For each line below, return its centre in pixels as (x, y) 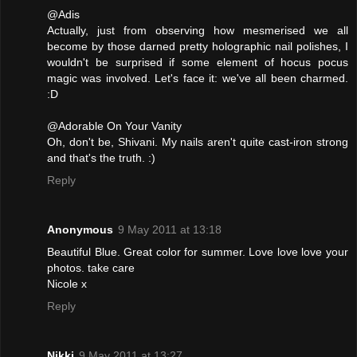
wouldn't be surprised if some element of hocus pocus (198, 63)
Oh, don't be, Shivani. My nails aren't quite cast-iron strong (198, 142)
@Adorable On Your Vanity (114, 126)
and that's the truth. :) (101, 158)
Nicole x (67, 284)
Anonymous (80, 230)
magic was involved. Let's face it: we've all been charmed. (198, 78)
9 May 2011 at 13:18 (170, 230)
